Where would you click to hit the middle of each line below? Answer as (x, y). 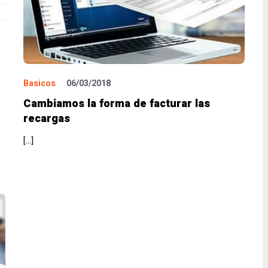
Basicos (39, 84)
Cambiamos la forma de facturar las (117, 104)
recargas (47, 119)
